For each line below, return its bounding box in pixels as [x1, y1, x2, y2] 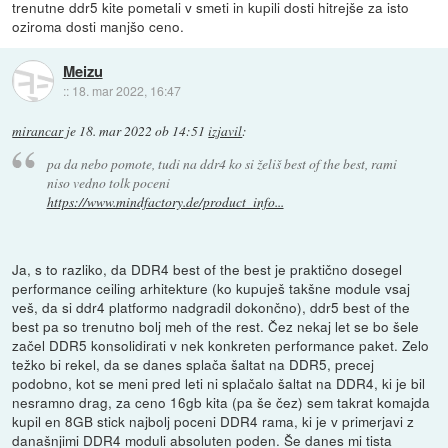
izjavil [208, 121, 243, 140]
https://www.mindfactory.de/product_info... [46, 192, 284, 212]
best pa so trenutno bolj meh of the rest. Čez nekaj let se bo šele [12, 316, 420, 337]
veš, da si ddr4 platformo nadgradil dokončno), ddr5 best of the [12, 297, 411, 318]
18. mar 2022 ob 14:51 [79, 121, 206, 140]
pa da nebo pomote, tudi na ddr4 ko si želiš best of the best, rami [46, 154, 397, 174]
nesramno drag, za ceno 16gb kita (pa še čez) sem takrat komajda [12, 392, 431, 413]
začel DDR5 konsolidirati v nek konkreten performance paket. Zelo [12, 335, 430, 356]
